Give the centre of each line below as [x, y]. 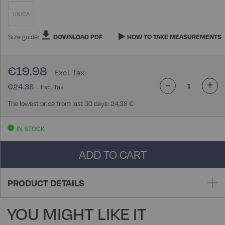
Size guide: [24, 37]
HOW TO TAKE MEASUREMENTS [174, 37]
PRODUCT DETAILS [46, 183]
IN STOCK [31, 129]
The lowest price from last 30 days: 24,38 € [71, 104]
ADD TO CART [113, 155]
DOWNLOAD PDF [78, 37]
